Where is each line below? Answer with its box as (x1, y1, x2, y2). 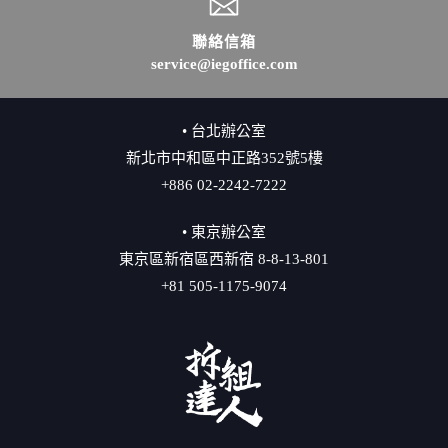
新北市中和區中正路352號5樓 (125, 149, 323, 166)
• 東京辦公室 (182, 223, 266, 240)
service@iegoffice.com (150, 55, 298, 72)
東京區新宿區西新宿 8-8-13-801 (119, 250, 329, 267)
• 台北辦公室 (182, 122, 266, 139)
